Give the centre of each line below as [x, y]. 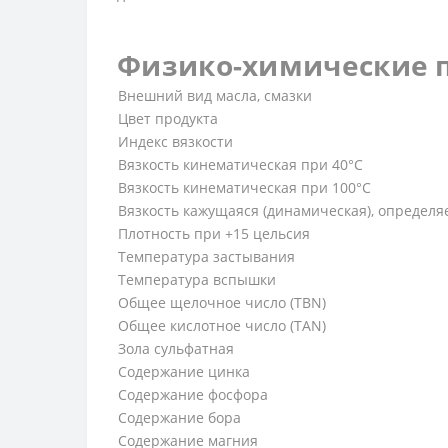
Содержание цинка [186, 371]
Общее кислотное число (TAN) [224, 325]
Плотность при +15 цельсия [216, 233]
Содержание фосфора [195, 394]
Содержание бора [181, 417]
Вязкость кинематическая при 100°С [244, 187]
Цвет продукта [170, 118]
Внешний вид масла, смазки [215, 95]
